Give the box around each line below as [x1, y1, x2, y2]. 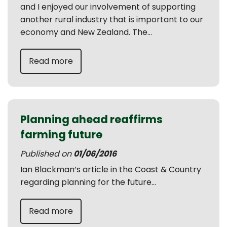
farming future [20, 127, 102, 142]
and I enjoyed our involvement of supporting [20, 1, 196, 13]
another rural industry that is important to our [20, 14, 203, 25]
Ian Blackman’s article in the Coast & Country [20, 164, 201, 175]
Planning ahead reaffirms [20, 112, 163, 127]
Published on [20, 148, 73, 160]
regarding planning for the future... [20, 176, 156, 188]
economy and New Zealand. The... [20, 26, 152, 38]
